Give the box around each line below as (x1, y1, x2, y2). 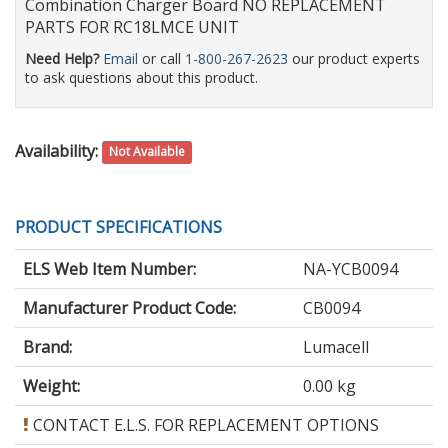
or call (138, 48, 185, 68)
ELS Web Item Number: (23, 257, 196, 280)
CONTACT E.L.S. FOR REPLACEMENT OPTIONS (33, 413, 379, 436)
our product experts (288, 48, 420, 68)
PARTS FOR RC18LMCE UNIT (25, 15, 239, 38)
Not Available (109, 143, 186, 161)
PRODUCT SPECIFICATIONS (15, 215, 222, 238)
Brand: (23, 335, 72, 358)
